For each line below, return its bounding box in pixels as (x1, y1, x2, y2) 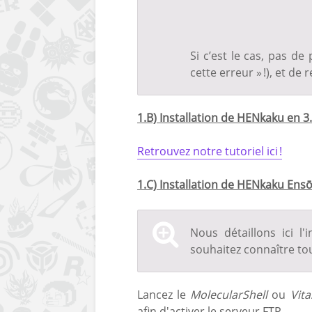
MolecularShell (190, 286, 268, 302)
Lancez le (137, 286, 191, 302)
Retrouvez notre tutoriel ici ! (137, 143, 282, 159)
